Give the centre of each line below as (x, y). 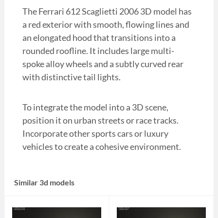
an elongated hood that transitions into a (99, 38)
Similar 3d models (44, 182)
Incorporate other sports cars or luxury (95, 134)
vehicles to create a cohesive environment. (101, 147)
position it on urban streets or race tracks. (100, 120)
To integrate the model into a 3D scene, (95, 107)
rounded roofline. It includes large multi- (98, 51)
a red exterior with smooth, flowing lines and (106, 25)
